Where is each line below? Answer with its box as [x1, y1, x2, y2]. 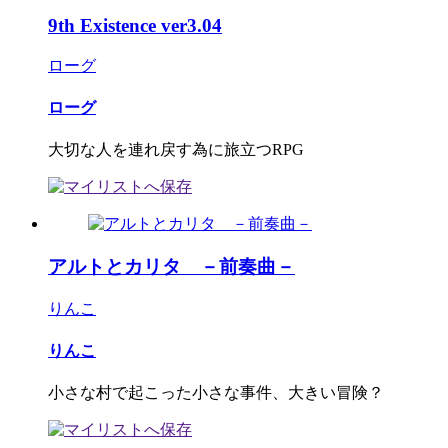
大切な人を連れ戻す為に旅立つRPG [48, 141, 304, 159]
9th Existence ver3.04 [48, 15, 222, 37]
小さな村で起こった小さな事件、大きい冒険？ [48, 384, 384, 402]
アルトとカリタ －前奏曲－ [48, 256, 295, 277]
